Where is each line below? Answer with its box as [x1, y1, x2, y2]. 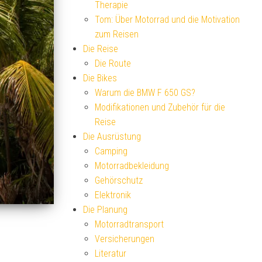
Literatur [95, 248, 126, 259]
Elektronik [95, 189, 131, 201]
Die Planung [83, 204, 127, 215]
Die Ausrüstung [83, 131, 141, 142]
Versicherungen [95, 233, 154, 244]
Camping [95, 146, 127, 157]
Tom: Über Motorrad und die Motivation [95, 14, 240, 25]
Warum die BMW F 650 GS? [95, 87, 195, 98]
